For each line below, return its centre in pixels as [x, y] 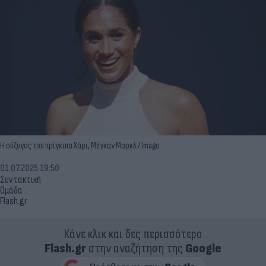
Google [203, 248]
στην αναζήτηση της [136, 248]
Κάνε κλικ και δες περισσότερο [133, 234]
